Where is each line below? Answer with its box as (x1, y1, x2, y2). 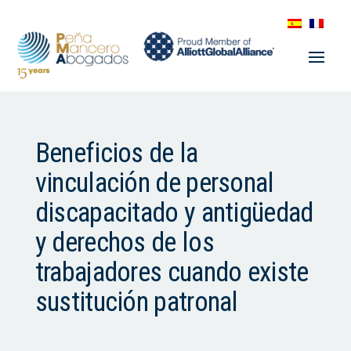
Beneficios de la (34, 137, 198, 170)
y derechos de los (34, 226, 214, 259)
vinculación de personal (34, 167, 274, 200)
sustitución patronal (34, 286, 238, 319)
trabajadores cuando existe (34, 256, 309, 289)
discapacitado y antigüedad (34, 197, 313, 230)
